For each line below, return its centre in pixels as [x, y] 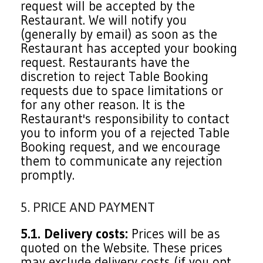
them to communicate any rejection [122, 161]
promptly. [48, 175]
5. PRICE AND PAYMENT [88, 207]
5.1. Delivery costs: [75, 234]
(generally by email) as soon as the [119, 34]
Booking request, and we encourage [121, 147]
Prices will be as [174, 234]
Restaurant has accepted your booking [129, 48]
